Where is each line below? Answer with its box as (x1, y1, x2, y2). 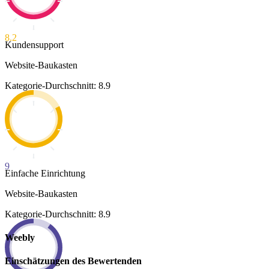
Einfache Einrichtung (5, 168, 85, 178)
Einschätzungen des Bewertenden (5, 256, 142, 267)
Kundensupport (5, 39, 64, 50)
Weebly (5, 232, 35, 243)
